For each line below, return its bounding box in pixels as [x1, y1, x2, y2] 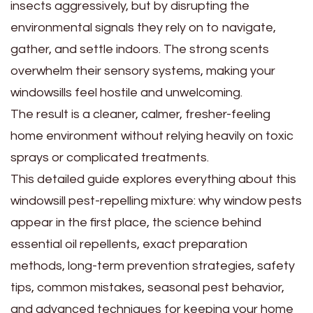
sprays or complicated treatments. [10, 150, 209, 164]
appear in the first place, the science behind [10, 215, 261, 229]
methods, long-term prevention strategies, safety [10, 259, 295, 272]
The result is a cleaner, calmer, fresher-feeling [10, 107, 270, 121]
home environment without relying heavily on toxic [10, 129, 293, 143]
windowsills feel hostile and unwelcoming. [10, 85, 242, 99]
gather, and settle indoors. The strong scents [10, 42, 269, 56]
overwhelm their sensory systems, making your [10, 64, 275, 78]
